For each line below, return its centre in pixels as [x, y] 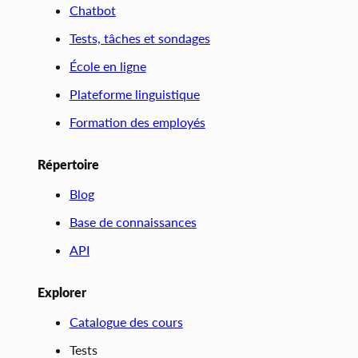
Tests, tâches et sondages [139, 38]
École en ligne [107, 66]
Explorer [62, 292]
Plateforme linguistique [134, 94]
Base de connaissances [133, 222]
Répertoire [68, 165]
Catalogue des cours [126, 322]
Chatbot [92, 10]
